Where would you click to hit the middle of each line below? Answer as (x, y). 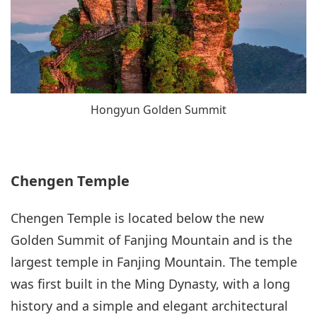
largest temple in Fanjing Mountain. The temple (154, 262)
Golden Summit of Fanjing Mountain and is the (151, 240)
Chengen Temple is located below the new (137, 218)
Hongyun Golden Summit (158, 110)
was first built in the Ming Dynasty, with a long (150, 284)
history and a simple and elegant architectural (149, 306)
